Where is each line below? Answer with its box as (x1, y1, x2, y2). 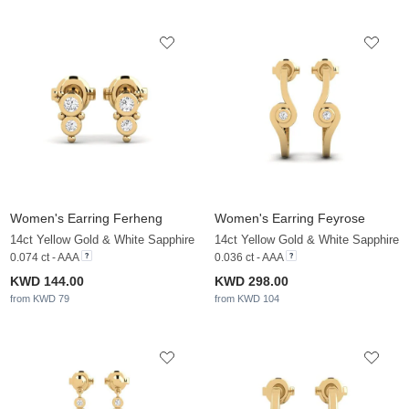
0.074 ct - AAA (10, 251, 79, 265)
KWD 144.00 (10, 274, 84, 289)
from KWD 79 (10, 293, 69, 305)
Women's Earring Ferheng (10, 211, 163, 226)
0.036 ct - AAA (215, 251, 283, 265)
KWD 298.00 (215, 274, 288, 289)
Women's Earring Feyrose (215, 211, 365, 226)
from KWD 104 (215, 293, 279, 305)
